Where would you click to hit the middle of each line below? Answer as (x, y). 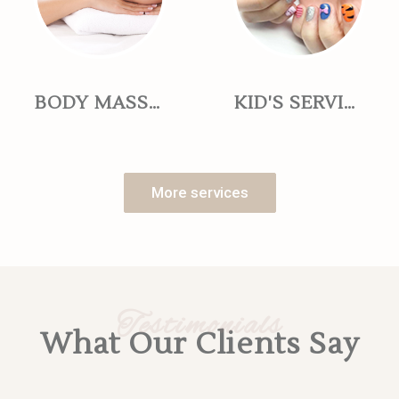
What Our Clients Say (199, 345)
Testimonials (199, 327)
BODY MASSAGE (154, 104)
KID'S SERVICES (349, 104)
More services (199, 193)
